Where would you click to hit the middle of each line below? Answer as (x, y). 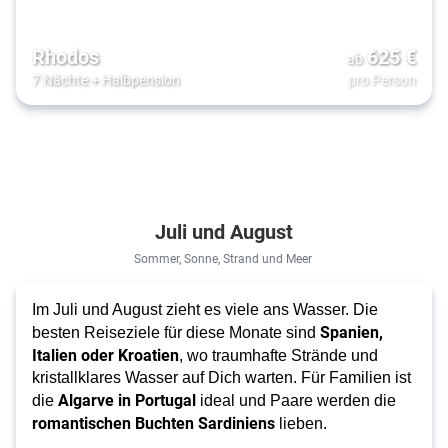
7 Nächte (60, 80)
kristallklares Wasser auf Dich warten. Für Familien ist (221, 378)
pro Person (382, 80)
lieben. (301, 424)
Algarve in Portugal (127, 400)
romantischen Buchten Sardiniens (153, 423)
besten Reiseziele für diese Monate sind (176, 333)
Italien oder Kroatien (105, 355)
